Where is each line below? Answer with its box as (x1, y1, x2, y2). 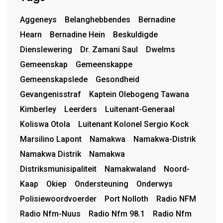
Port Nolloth (105, 194, 148, 204)
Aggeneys (20, 15, 57, 25)
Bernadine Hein (50, 30, 105, 40)
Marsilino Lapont (20, 134, 82, 144)
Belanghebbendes (65, 15, 130, 25)
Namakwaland (105, 164, 156, 174)
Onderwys (136, 179, 173, 189)
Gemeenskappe (76, 60, 132, 70)
